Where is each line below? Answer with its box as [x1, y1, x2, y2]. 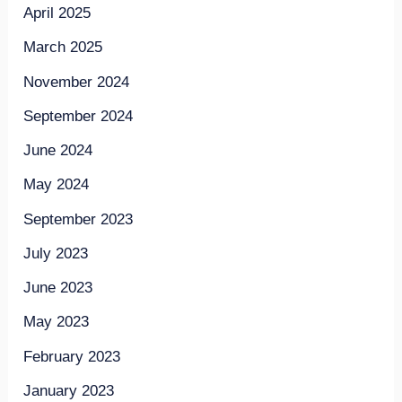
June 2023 [23, 279, 93, 297]
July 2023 [23, 244, 89, 262]
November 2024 [23, 73, 130, 91]
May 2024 [23, 176, 90, 194]
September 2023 [23, 210, 134, 228]
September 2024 [23, 107, 134, 125]
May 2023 [23, 313, 90, 331]
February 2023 [23, 347, 121, 365]
